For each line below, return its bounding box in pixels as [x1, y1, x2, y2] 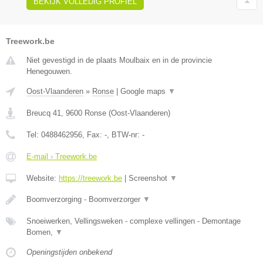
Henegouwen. [26, 66, 72, 76]
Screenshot [129, 173, 170, 183]
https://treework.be [59, 173, 122, 183]
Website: [26, 173, 59, 183]
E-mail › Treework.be [26, 151, 97, 161]
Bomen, [26, 227, 55, 237]
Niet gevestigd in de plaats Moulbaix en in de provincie [26, 55, 212, 65]
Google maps [120, 86, 168, 96]
